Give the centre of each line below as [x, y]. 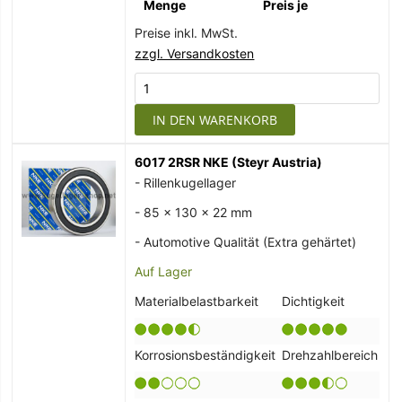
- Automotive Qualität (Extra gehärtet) [246, 242]
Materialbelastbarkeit [197, 301]
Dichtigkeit [314, 301]
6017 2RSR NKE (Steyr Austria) [229, 162]
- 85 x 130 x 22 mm [194, 213]
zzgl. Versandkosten [195, 54]
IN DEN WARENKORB [215, 120]
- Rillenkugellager [186, 183]
